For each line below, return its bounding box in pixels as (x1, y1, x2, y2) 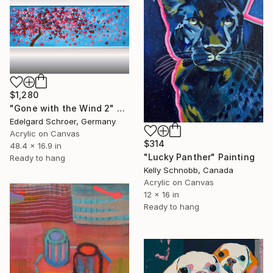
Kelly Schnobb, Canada (144, 165, 233, 175)
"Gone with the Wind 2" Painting (116, 103, 125, 114)
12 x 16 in (144, 189, 179, 199)
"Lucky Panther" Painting (144, 151, 255, 162)
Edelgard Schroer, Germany (10, 116, 116, 127)
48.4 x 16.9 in (10, 141, 62, 151)
